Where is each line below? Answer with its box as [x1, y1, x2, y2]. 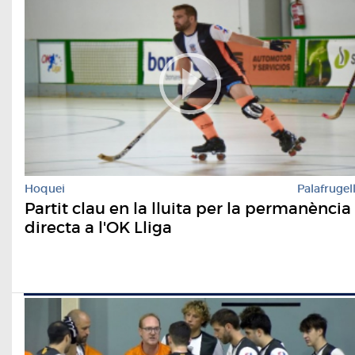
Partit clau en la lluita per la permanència [25, 199, 351, 219]
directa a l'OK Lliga [25, 218, 172, 238]
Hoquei [25, 181, 65, 197]
